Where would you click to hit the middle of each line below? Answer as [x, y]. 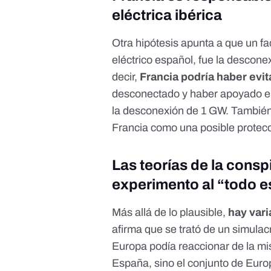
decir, [125, 77]
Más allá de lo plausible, [170, 213]
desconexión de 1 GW [175, 111]
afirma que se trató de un [172, 230]
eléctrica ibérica [167, 15]
